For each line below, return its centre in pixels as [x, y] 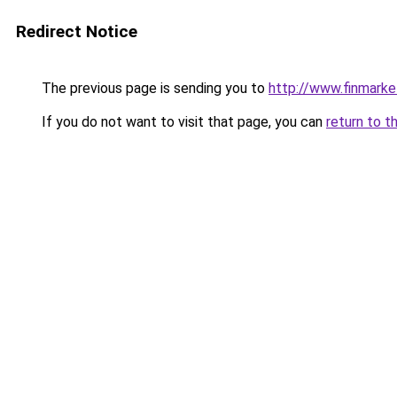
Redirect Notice [77, 31]
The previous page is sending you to [153, 88]
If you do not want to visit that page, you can [182, 122]
